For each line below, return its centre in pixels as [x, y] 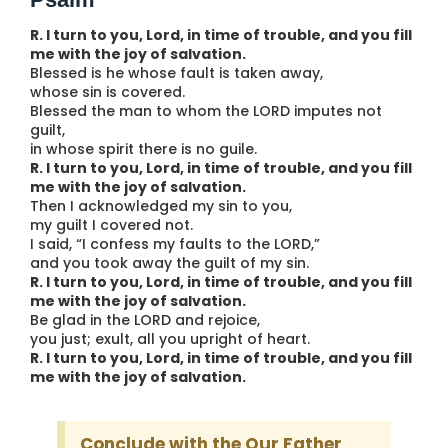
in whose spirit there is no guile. [143, 148]
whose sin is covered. [107, 91]
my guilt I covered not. [111, 224]
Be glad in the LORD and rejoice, [145, 319]
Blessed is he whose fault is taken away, [176, 72]
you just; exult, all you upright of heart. [170, 338]
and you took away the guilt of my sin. [169, 262]
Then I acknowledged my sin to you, [161, 205]
